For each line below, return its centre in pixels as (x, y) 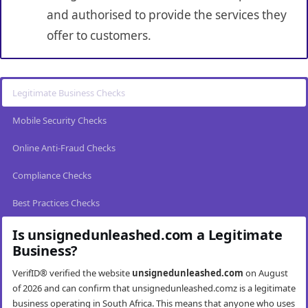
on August (266, 273)
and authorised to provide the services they (166, 14)
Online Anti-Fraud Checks (64, 148)
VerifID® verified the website (72, 273)
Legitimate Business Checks (69, 93)
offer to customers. (99, 35)
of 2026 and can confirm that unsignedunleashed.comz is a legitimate (154, 288)
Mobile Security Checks (59, 121)
